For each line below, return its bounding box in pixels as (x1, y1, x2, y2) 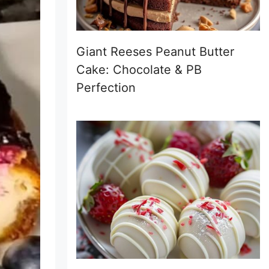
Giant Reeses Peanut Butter (76, 44, 234, 59)
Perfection (76, 80, 136, 95)
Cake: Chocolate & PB (76, 62, 202, 77)
